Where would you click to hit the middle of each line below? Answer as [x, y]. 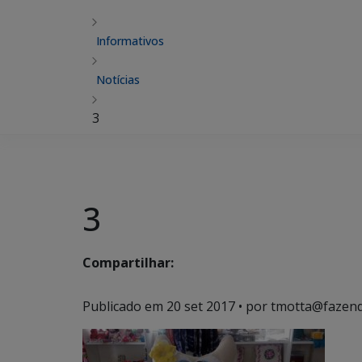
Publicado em [124, 306]
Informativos [130, 41]
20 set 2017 [201, 306]
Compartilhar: [128, 263]
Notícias [118, 80]
